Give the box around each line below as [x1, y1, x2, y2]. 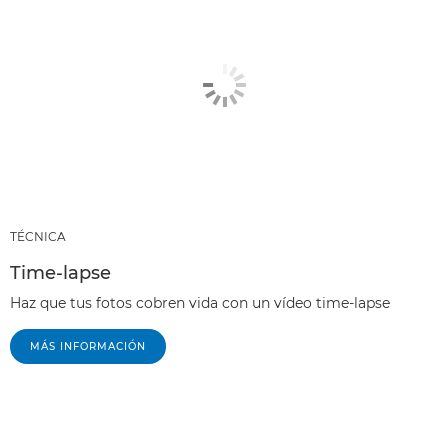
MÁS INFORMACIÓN [30, 339, 146, 353]
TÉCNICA [10, 228, 66, 244]
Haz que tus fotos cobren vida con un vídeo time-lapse [10, 293, 390, 312]
